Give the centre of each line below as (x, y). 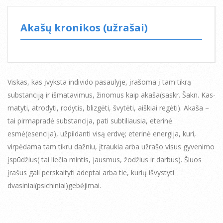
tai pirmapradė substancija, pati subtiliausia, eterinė (90, 120)
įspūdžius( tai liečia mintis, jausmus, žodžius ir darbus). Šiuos (105, 159)
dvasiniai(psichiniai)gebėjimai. (54, 185)
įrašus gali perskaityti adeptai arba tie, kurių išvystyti (91, 172)
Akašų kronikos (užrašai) (84, 27)
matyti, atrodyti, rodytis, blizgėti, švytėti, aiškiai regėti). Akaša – (108, 108)
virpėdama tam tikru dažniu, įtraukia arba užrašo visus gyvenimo (111, 146)
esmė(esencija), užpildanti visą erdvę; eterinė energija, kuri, (102, 133)
